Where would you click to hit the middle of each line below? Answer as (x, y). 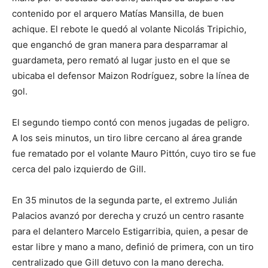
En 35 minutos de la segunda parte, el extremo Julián (125, 200)
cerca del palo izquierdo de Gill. (79, 169)
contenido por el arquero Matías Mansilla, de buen (118, 13)
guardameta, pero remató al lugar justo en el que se (121, 60)
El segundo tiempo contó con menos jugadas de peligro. (131, 122)
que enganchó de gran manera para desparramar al (120, 44)
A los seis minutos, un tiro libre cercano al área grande (127, 138)
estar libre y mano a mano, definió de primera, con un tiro (133, 246)
